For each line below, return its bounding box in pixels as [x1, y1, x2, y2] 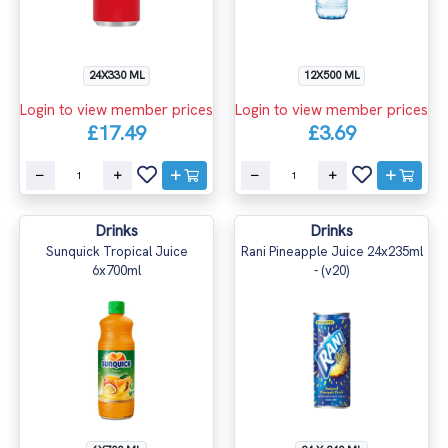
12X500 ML [303, 67, 360, 82]
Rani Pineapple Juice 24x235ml [240, 242, 423, 260]
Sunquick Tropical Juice [45, 242, 188, 260]
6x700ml [92, 261, 141, 279]
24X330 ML [88, 67, 145, 82]
